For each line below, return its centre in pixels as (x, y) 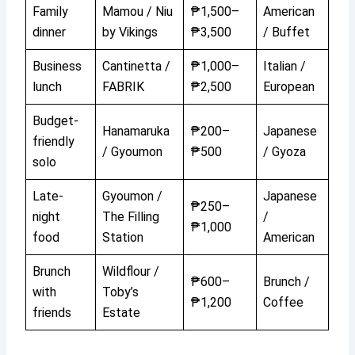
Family (51, 11)
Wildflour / (131, 271)
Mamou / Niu (138, 11)
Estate (122, 312)
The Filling (131, 216)
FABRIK (124, 86)
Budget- (56, 120)
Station (123, 237)
